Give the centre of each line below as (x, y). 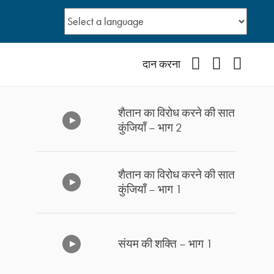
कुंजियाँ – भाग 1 (150, 189)
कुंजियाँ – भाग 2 (150, 128)
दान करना (161, 64)
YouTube (238, 63)
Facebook (221, 63)
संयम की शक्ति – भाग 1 (166, 243)
